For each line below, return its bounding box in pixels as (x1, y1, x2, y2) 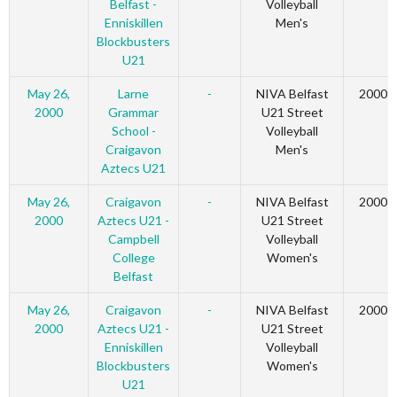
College (112, 250, 155, 266)
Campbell (107, 231, 160, 247)
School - (111, 123, 156, 139)
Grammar (108, 105, 159, 121)
